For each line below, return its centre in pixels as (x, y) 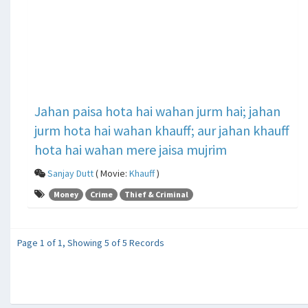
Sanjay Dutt (70, 173)
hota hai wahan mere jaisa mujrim (131, 149)
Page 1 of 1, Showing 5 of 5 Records (91, 243)
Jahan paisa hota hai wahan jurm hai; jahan (157, 111)
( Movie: (111, 173)
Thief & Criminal (156, 195)
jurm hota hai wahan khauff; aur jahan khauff (162, 130)
